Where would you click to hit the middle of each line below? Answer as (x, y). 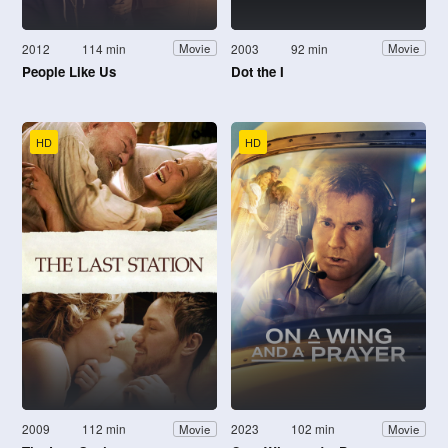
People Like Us (69, 71)
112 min (104, 429)
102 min (313, 429)
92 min (310, 48)
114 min (104, 48)
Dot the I (257, 71)
